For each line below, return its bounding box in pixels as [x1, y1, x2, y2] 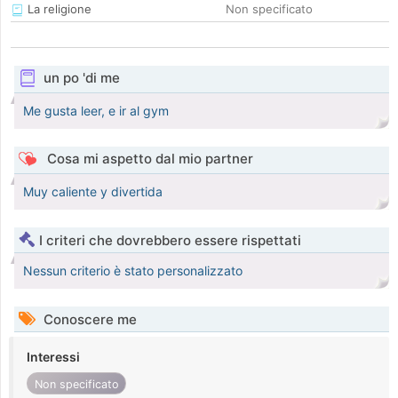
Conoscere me [40, 311, 137, 329]
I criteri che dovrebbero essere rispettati [39, 232, 301, 250]
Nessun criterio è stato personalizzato [23, 263, 243, 279]
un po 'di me [43, 69, 120, 87]
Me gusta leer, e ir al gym [23, 103, 169, 119]
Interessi [27, 349, 80, 365]
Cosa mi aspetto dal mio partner [43, 150, 253, 168]
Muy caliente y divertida [23, 184, 163, 200]
